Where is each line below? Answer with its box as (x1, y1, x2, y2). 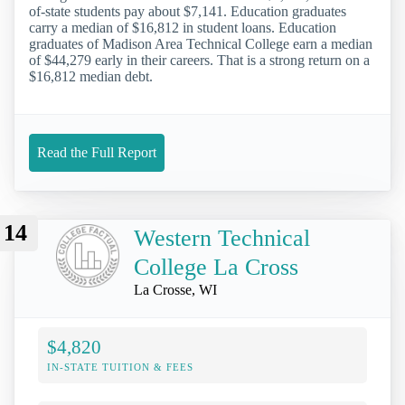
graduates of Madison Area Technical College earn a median (29, 35, 372, 52)
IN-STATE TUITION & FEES (47, 362, 193, 373)
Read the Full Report (37, 145, 156, 161)
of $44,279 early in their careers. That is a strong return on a (29, 52, 370, 68)
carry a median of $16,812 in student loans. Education (29, 19, 336, 35)
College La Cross (134, 254, 298, 281)
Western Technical (134, 225, 310, 252)
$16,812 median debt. (29, 68, 153, 84)
